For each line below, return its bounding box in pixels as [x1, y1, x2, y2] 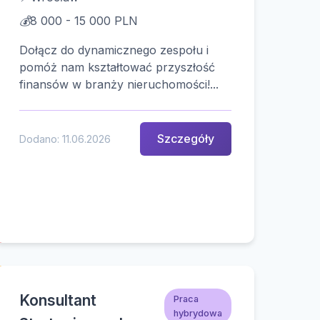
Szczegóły [156, 131, 214, 146]
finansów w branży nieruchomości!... [19, 77, 219, 91]
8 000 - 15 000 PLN [29, 14, 138, 28]
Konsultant [19, 291, 96, 310]
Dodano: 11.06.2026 [19, 133, 111, 146]
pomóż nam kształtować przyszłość [19, 60, 215, 74]
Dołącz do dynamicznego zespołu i [19, 43, 209, 57]
